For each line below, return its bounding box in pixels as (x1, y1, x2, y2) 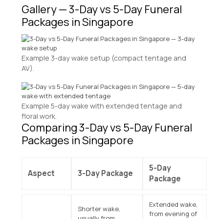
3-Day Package (78, 168, 133, 178)
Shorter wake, (78, 204, 120, 213)
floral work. (22, 111, 57, 121)
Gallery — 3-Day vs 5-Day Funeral (22, 1, 182, 17)
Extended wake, (149, 199, 197, 209)
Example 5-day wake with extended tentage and (22, 101, 182, 110)
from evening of (149, 209, 197, 218)
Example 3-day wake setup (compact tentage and (22, 53, 186, 63)
